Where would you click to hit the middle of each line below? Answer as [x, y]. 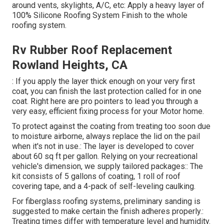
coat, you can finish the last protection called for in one [107, 91]
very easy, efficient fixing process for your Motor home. [108, 111]
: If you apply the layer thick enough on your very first [103, 81]
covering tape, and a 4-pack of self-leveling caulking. [104, 186]
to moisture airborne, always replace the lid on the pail [106, 136]
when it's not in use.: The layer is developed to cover [103, 146]
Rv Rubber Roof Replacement [92, 50]
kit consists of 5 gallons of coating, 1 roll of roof [96, 176]
